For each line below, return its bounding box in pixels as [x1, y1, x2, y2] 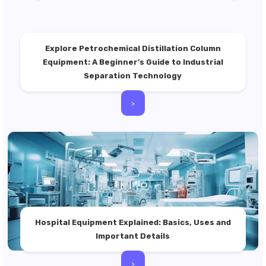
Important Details [96, 232, 170, 240]
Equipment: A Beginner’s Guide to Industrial [42, 58, 223, 66]
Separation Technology [84, 71, 182, 80]
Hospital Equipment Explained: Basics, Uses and [34, 218, 231, 227]
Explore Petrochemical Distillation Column [45, 44, 221, 53]
